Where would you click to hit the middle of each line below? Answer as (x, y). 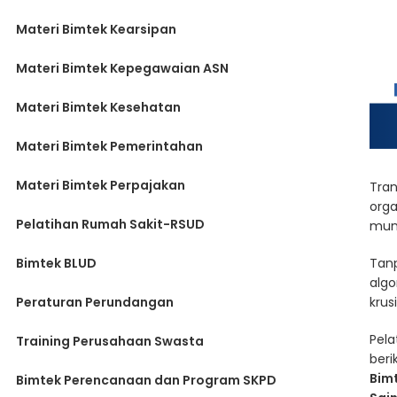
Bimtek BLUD (56, 263)
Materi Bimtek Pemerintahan (109, 146)
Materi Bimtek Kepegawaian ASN (122, 68)
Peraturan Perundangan (95, 302)
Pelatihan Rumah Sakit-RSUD (110, 224)
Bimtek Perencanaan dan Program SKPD (146, 380)
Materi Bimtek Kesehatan (98, 107)
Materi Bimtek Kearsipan (96, 29)
